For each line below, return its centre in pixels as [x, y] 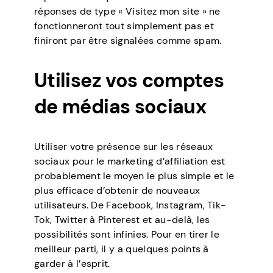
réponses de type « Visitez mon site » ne [127, 11]
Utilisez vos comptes [129, 80]
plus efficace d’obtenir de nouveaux [117, 190]
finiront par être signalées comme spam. [128, 40]
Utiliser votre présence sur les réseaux [124, 146]
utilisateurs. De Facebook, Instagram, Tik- [130, 205]
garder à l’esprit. [72, 263]
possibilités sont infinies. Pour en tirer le [127, 234]
